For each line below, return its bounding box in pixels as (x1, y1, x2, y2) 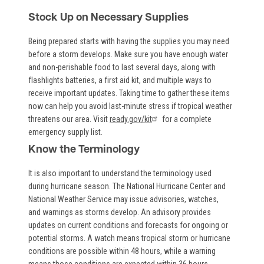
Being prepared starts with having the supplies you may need (28, 36, 229, 46)
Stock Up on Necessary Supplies (28, 12, 189, 24)
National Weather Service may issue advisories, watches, (28, 194, 219, 204)
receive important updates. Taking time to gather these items (28, 88, 230, 98)
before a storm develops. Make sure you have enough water (28, 49, 228, 59)
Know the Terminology (28, 144, 140, 156)
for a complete (160, 114, 212, 124)
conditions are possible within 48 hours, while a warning (28, 246, 216, 256)
